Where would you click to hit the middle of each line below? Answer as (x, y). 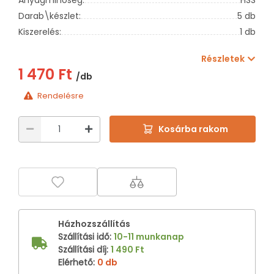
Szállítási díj (82, 249)
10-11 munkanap (149, 236)
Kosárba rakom (193, 129)
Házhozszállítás (94, 224)
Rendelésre (61, 95)
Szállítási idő (84, 236)
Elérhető (76, 262)
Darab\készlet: (50, 16)
